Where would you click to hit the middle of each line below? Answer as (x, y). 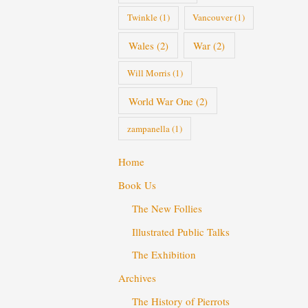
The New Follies (167, 208)
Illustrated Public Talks (181, 231)
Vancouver (213, 18)
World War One (161, 101)
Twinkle (142, 18)
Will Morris (148, 73)
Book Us (137, 185)
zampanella (148, 128)
